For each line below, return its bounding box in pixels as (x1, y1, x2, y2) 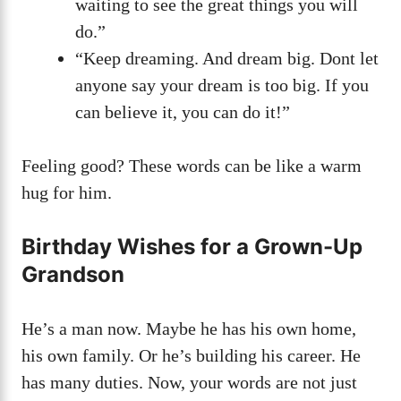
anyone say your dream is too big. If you (75, 75, 369, 96)
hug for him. (21, 183, 112, 203)
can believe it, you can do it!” (75, 102, 290, 123)
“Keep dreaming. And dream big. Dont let (75, 48, 379, 69)
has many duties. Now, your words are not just (21, 372, 357, 393)
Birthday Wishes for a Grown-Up (21, 234, 363, 260)
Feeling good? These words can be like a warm (21, 156, 362, 176)
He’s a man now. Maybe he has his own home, (21, 319, 356, 339)
